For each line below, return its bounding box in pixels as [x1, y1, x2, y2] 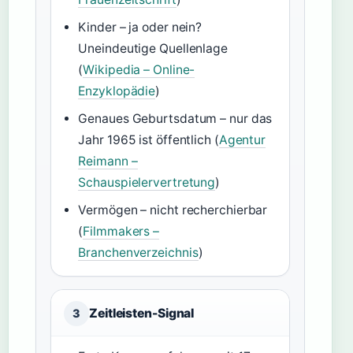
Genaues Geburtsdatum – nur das [78, 111, 273, 126]
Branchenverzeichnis [78, 245, 199, 260]
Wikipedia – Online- [83, 62, 195, 77]
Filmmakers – [83, 224, 160, 239]
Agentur [218, 132, 266, 147]
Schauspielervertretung [78, 175, 216, 190]
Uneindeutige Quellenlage [78, 41, 228, 56]
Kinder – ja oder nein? [78, 20, 203, 35]
